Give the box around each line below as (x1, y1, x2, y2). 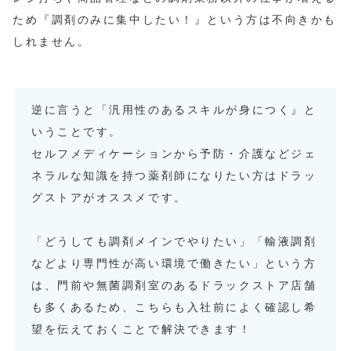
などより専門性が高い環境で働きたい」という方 (31, 257, 317, 270)
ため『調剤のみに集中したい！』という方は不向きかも (13, 13, 337, 27)
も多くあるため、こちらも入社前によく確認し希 (31, 301, 317, 314)
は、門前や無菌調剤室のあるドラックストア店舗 (31, 279, 317, 292)
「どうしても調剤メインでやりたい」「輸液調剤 (31, 235, 317, 248)
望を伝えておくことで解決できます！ (31, 323, 252, 336)
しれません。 (13, 35, 91, 49)
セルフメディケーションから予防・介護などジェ (31, 147, 317, 161)
